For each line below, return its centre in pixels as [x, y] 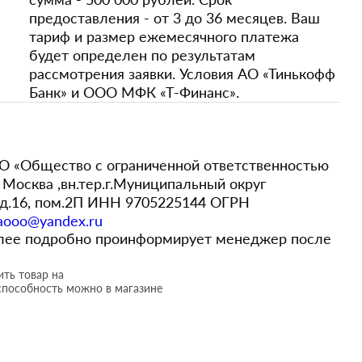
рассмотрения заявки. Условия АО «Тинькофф [182, 74]
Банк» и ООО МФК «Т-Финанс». [134, 92]
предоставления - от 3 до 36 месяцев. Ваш [175, 18]
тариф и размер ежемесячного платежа [164, 36]
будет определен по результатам [142, 55]
